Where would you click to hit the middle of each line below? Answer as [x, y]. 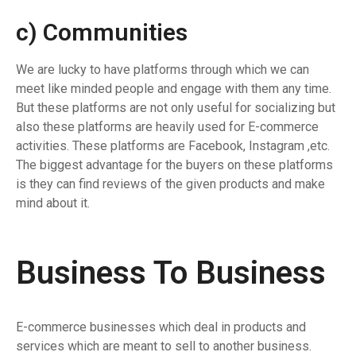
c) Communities [102, 33]
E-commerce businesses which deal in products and [161, 327]
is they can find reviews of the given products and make [170, 184]
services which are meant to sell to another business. [164, 346]
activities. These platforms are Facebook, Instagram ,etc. [173, 146]
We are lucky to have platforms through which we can [163, 70]
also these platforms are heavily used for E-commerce [167, 127]
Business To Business [171, 273]
